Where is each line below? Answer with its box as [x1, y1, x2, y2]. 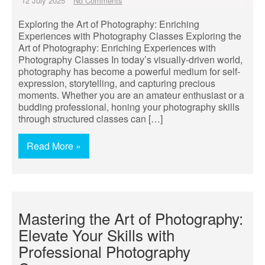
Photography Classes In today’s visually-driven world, [18, 53, 243, 66]
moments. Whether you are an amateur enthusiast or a [18, 88, 244, 102]
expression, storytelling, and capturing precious [18, 76, 215, 90]
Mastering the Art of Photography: [18, 207, 243, 229]
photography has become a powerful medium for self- [18, 64, 240, 78]
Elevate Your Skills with [18, 224, 174, 245]
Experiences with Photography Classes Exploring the [18, 29, 241, 43]
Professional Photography [18, 240, 190, 262]
